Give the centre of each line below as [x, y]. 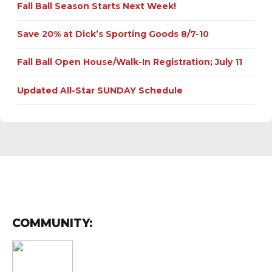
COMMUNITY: [53, 223]
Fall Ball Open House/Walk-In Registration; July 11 [130, 62]
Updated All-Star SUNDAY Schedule [100, 90]
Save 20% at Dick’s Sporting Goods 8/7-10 [113, 34]
